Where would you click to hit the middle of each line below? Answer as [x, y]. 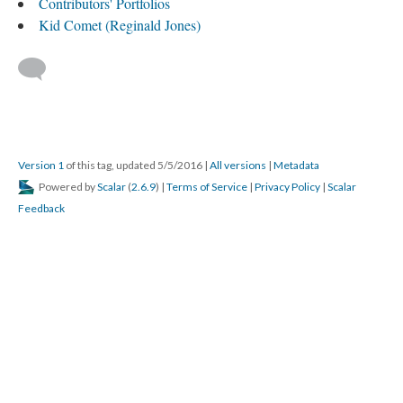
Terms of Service [207, 187]
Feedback [41, 208]
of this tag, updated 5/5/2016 [134, 165]
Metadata [296, 165]
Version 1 [41, 165]
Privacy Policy [287, 187]
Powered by [67, 187]
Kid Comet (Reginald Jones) [120, 25]
